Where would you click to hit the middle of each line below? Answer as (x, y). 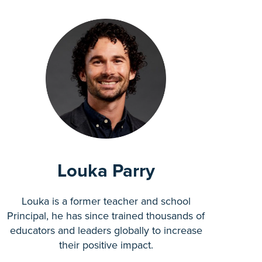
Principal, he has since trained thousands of (106, 216)
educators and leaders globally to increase (106, 231)
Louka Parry (106, 171)
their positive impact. (106, 245)
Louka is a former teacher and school (106, 201)
